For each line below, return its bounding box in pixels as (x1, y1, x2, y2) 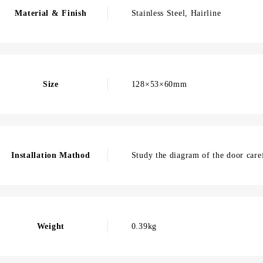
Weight (36, 222, 65, 231)
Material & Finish (15, 9, 87, 18)
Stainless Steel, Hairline (131, 9, 221, 18)
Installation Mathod (11, 151, 90, 160)
